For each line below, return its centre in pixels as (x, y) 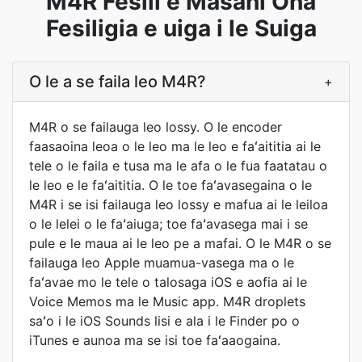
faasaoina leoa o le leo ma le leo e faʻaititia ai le (175, 146)
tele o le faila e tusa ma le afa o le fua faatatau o (178, 166)
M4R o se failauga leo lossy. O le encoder (156, 127)
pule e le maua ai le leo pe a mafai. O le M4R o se (180, 243)
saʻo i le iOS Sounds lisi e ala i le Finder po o (164, 321)
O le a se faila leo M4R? (118, 82)
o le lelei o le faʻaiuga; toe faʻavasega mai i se (168, 224)
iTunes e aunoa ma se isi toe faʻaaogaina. (155, 340)
